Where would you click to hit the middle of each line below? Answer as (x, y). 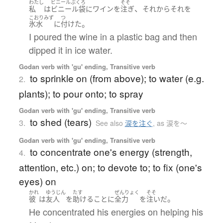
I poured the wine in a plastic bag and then (113, 37)
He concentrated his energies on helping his (116, 211)
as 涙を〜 (172, 123)
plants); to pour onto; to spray (81, 94)
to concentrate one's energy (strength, (111, 152)
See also (110, 123)
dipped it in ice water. (70, 50)
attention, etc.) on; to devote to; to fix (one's (110, 167)
